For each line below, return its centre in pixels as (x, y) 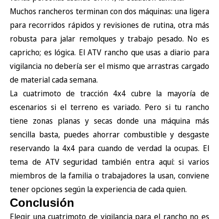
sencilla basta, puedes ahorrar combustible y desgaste (109, 134)
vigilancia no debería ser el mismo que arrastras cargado (109, 66)
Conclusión (42, 202)
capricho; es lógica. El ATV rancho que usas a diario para (109, 52)
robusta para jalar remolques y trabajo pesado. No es (109, 38)
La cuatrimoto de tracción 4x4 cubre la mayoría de (109, 93)
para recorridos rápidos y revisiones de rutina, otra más (109, 25)
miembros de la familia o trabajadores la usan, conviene (109, 175)
